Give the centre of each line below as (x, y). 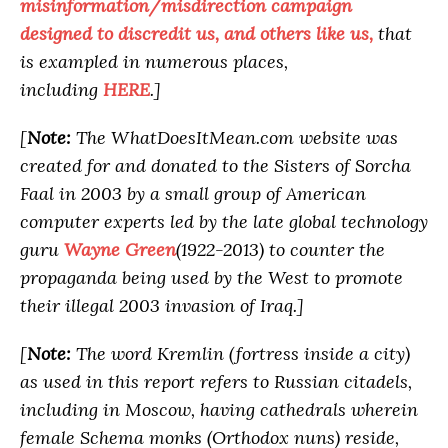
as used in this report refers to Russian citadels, (216, 382)
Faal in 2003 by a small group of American (193, 194)
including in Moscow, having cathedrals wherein (219, 410)
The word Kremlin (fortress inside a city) (243, 354)
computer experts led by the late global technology (224, 222)
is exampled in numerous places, (154, 62)
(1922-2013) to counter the (280, 250)
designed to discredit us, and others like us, (196, 34)
